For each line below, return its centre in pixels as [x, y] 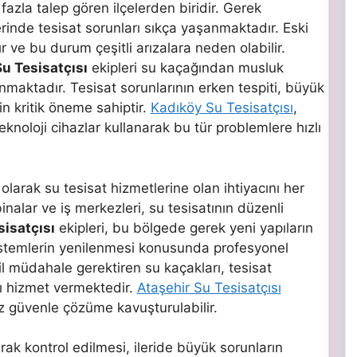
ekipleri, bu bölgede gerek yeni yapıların [184, 228]
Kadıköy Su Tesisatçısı [222, 108]
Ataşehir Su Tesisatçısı [209, 287]
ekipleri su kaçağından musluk [185, 68]
